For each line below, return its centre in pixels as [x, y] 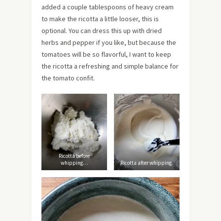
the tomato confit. [68, 78]
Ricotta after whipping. [147, 163]
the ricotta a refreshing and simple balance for [110, 66]
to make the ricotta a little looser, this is [100, 18]
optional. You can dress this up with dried [102, 30]
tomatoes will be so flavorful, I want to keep [106, 54]
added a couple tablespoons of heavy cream [108, 7]
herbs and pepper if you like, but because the [109, 42]
